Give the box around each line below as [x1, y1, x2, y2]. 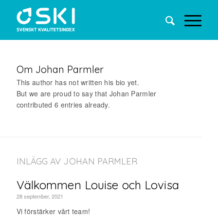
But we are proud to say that [16, 89, 109, 98]
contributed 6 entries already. [16, 100, 110, 109]
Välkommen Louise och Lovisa [16, 178, 179, 192]
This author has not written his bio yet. [16, 77, 139, 87]
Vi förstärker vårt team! [16, 206, 91, 216]
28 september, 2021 [16, 192, 63, 200]
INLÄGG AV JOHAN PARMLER [16, 156, 137, 167]
